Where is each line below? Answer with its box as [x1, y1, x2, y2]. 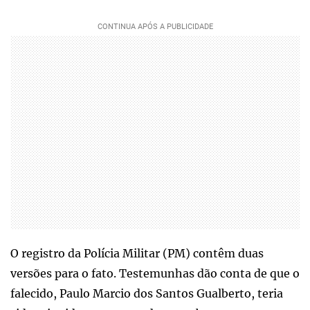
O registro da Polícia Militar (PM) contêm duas [10, 246, 264, 260]
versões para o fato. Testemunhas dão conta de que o [10, 266, 300, 280]
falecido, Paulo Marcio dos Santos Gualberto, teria [10, 286, 283, 300]
